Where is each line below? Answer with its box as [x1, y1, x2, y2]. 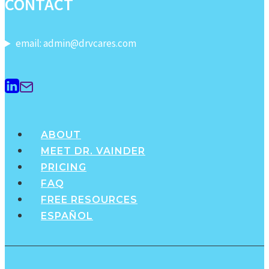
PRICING [41, 161, 86, 173]
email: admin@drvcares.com [16, 37, 137, 50]
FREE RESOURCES [41, 193, 138, 205]
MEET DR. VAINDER [41, 145, 145, 157]
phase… [89, 16, 124, 29]
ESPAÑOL [41, 210, 93, 222]
